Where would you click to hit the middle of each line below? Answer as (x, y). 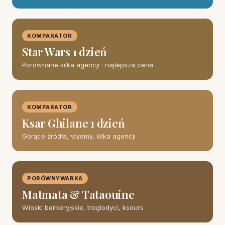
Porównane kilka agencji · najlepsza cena (88, 65)
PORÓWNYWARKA (55, 178)
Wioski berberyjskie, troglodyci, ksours (83, 207)
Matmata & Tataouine (78, 194)
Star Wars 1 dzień (65, 52)
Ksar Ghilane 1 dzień (73, 123)
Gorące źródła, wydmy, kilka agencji (79, 136)
